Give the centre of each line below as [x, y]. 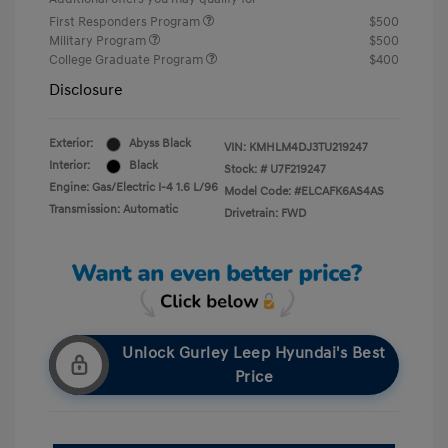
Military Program [99, 41]
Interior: [69, 166]
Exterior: [71, 144]
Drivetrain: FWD [265, 214]
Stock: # [245, 170]
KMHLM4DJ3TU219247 [308, 148]
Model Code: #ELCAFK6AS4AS [304, 192]
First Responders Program [126, 22]
